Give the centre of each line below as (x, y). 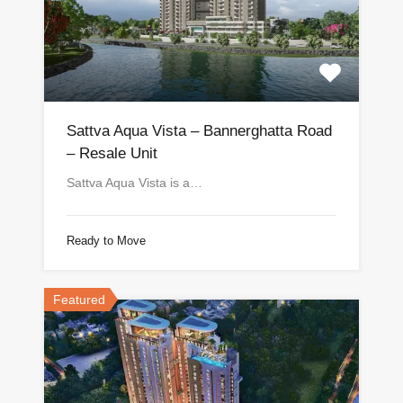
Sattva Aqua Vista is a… (134, 183)
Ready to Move (106, 241)
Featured (79, 300)
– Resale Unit (112, 154)
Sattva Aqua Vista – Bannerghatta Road (199, 131)
